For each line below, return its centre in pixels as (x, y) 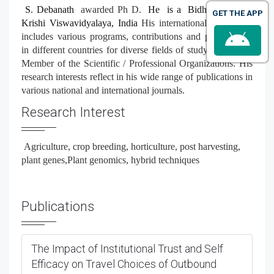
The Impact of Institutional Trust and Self (127, 249)
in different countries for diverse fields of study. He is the (137, 50)
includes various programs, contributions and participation (137, 36)
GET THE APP (237, 13)
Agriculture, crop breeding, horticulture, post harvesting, (132, 146)
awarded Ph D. (111, 9)
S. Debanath (53, 9)
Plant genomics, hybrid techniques (133, 160)
